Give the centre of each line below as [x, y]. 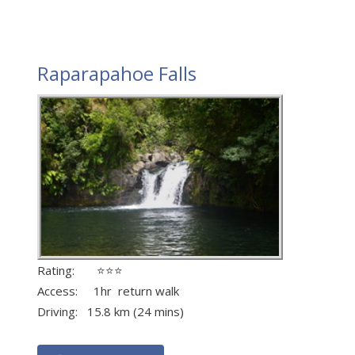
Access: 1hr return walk [108, 291]
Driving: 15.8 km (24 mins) [111, 312]
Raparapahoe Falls [117, 74]
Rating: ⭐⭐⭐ [80, 271]
